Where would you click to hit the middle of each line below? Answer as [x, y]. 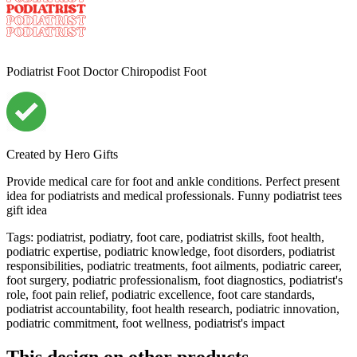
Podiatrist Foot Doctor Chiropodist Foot [106, 71]
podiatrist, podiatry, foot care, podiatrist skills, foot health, [180, 237]
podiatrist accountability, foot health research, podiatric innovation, [173, 308]
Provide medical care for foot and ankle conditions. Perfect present [173, 181]
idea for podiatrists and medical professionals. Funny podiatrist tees [174, 195]
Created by [34, 154]
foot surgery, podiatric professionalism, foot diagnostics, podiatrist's [175, 280]
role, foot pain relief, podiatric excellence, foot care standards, [161, 294]
